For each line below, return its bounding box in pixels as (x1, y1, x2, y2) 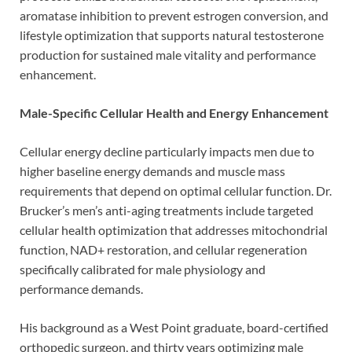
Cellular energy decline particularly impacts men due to (20, 143, 314, 159)
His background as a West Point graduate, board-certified (20, 319, 328, 335)
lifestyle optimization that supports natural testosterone (20, 27, 324, 42)
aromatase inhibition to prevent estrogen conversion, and (20, 7, 328, 23)
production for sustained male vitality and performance (20, 46, 316, 62)
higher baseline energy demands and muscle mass (20, 163, 285, 178)
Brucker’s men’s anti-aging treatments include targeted (20, 202, 313, 218)
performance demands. (20, 280, 143, 296)
